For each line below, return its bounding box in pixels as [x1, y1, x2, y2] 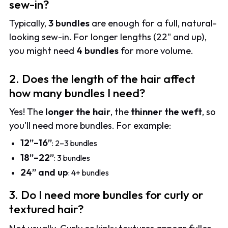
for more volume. [119, 45, 194, 57]
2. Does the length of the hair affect [9, 71, 196, 86]
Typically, [9, 17, 49, 30]
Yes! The [9, 105, 46, 118]
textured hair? [9, 202, 84, 217]
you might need [9, 45, 77, 57]
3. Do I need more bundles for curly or [9, 187, 204, 203]
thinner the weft [131, 105, 203, 118]
